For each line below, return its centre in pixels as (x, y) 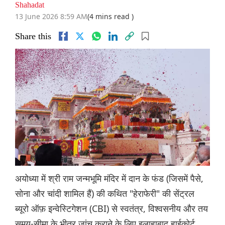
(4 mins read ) (110, 17)
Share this (33, 36)
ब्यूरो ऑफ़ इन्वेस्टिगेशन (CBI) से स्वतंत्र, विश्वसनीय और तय (111, 209)
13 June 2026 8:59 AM (51, 17)
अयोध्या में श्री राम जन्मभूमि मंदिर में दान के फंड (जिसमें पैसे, (109, 179)
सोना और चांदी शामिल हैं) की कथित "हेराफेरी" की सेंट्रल (105, 194)
